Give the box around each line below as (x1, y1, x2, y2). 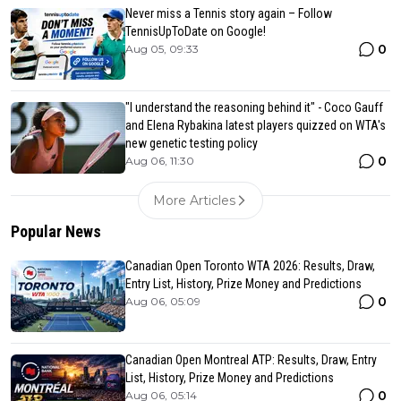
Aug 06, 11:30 (125, 153, 194, 167)
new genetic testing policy (125, 135, 258, 150)
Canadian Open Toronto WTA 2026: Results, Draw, (125, 258, 375, 273)
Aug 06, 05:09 (125, 294, 200, 308)
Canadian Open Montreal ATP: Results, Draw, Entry (125, 352, 377, 367)
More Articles (153, 192, 235, 209)
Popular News (11, 221, 101, 241)
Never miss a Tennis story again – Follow (125, 5, 332, 21)
